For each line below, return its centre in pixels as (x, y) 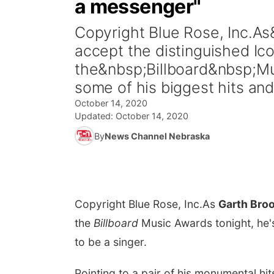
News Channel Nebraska (157, 136)
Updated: (95, 116)
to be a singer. (112, 242)
